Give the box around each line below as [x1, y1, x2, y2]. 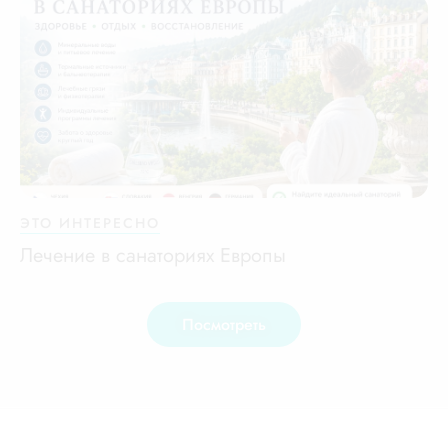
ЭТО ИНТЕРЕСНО [20, 212, 160, 233]
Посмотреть [182, 312, 266, 336]
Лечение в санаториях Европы [20, 240, 286, 270]
